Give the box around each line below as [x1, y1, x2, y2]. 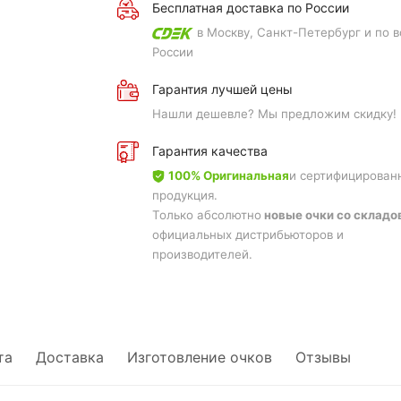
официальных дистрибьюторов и [151, 227, 344, 242]
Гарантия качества [151, 143, 268, 158]
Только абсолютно [151, 208, 261, 222]
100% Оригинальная [167, 168, 289, 183]
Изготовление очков [127, 348, 272, 366]
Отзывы [295, 348, 351, 366]
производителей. [151, 247, 252, 261]
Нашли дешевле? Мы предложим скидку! [151, 107, 397, 121]
